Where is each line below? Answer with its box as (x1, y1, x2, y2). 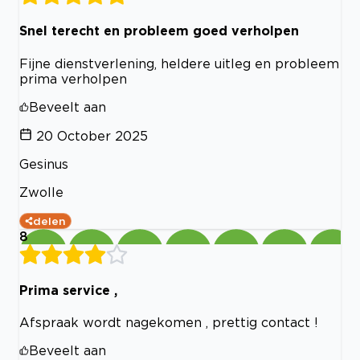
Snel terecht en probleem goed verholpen (19, 23, 299, 39)
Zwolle (19, 184, 63, 199)
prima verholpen (19, 71, 127, 86)
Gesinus (19, 156, 68, 171)
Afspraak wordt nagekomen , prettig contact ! (19, 315, 318, 330)
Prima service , (19, 282, 117, 297)
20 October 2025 (36, 128, 148, 143)
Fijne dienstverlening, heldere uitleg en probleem (19, 55, 339, 71)
